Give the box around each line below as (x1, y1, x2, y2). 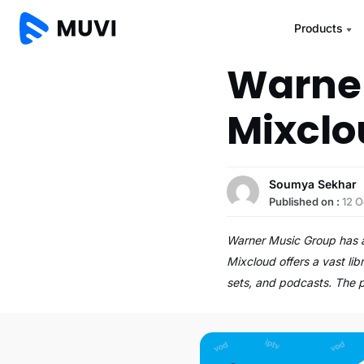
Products (293, 21, 343, 35)
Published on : (269, 195, 343, 208)
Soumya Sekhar (269, 177, 357, 191)
